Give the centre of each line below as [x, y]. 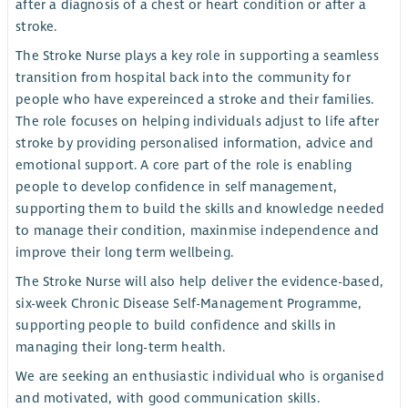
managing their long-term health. [121, 347]
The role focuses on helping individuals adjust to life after [198, 121]
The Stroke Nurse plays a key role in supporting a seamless [197, 55]
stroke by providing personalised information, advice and [195, 143]
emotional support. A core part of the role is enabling [184, 164]
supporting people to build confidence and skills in [176, 326]
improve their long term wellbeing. [124, 252]
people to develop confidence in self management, [177, 186]
